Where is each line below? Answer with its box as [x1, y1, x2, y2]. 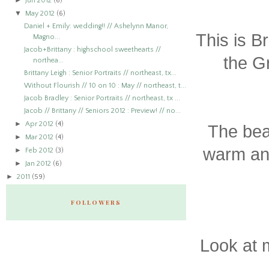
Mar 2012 [25, 133, 56, 141]
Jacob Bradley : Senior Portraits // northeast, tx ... [23, 94, 180, 102]
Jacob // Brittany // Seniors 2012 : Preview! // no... [23, 107, 181, 115]
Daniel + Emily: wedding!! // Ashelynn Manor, [23, 22, 168, 30]
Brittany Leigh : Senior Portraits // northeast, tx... [23, 69, 177, 77]
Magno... [32, 33, 60, 41]
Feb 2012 [25, 147, 56, 154]
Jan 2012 [25, 160, 53, 168]
